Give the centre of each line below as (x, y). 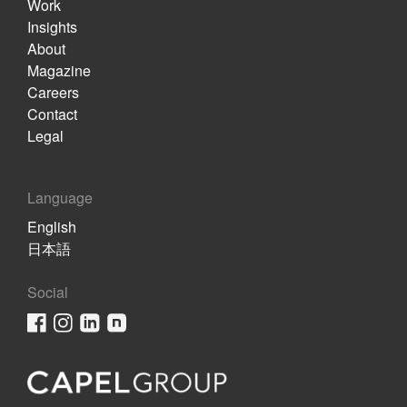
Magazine (59, 70)
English (52, 226)
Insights (52, 26)
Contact (52, 114)
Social (48, 292)
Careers (53, 92)
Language (60, 197)
